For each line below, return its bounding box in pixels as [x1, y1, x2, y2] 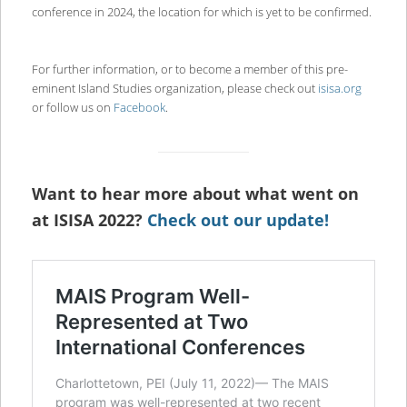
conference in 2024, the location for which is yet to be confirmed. [31, 4, 372, 21]
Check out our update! [146, 208, 329, 231]
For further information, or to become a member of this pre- [31, 61, 348, 78]
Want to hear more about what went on [31, 182, 359, 204]
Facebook [113, 99, 165, 116]
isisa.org [317, 80, 362, 97]
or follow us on [31, 99, 114, 116]
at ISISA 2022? [31, 208, 147, 231]
